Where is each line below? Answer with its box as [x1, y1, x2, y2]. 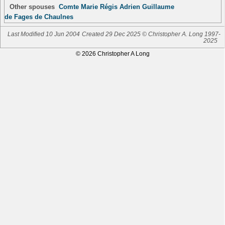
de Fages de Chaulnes [4, 13, 73, 21]
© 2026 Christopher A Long [75, 50, 150, 57]
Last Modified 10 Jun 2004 [7, 30, 80, 37]
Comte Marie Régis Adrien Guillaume [58, 3, 174, 11]
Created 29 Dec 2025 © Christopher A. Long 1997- [82, 30, 221, 37]
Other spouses [9, 3, 55, 11]
